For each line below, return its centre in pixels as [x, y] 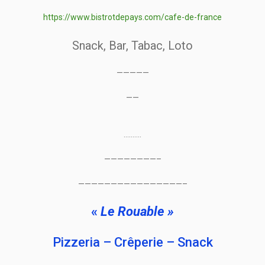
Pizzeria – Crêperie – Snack [132, 243]
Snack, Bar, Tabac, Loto [132, 46]
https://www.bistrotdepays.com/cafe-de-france [132, 17]
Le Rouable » [137, 212]
